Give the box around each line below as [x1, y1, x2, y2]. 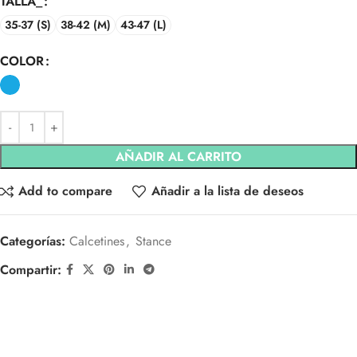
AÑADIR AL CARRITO [116, 147, 241, 166]
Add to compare [18, 182, 113, 201]
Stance [135, 231, 171, 250]
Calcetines [69, 231, 124, 250]
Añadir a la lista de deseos [151, 182, 304, 201]
